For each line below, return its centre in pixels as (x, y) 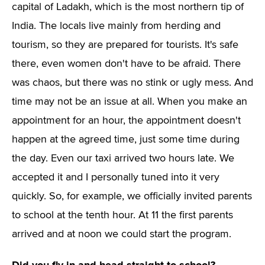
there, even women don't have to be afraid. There (126, 64)
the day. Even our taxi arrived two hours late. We (123, 159)
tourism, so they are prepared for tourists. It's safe (125, 45)
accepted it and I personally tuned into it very (116, 177)
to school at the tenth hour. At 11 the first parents (122, 215)
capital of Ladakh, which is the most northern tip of (128, 7)
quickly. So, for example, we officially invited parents (132, 196)
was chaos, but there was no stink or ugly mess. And (132, 83)
